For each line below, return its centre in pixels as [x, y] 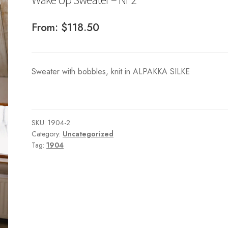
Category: [47, 134]
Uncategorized [88, 134]
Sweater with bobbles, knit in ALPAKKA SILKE [111, 71]
